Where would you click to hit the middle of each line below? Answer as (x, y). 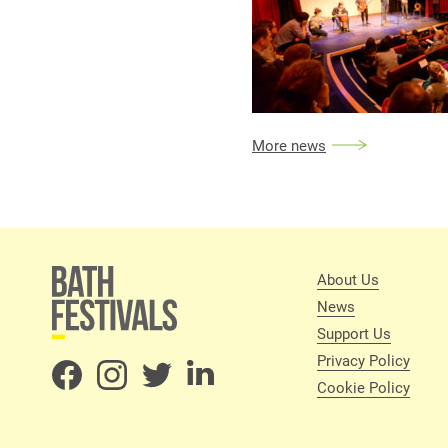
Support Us (354, 333)
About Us (348, 279)
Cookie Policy (363, 387)
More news (289, 145)
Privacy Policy (363, 360)
